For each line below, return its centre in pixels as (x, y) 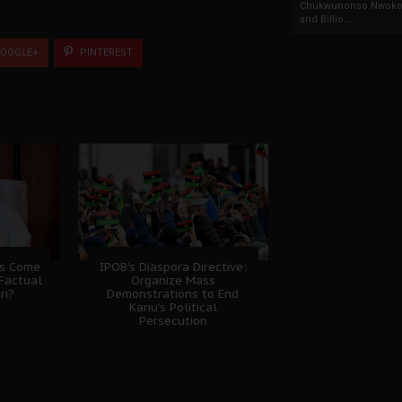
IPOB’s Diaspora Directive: (173, 267)
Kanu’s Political (173, 307)
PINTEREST (105, 52)
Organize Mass (173, 280)
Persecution (173, 320)
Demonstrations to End (173, 293)
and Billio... (326, 19)
